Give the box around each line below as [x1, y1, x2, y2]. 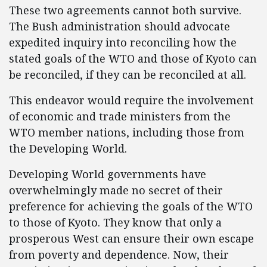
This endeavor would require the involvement [9, 93, 254, 107]
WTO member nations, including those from [9, 125, 244, 139]
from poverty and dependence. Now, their [9, 247, 229, 262]
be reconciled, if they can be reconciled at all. [9, 67, 246, 82]
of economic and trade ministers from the [9, 109, 231, 123]
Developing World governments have [9, 167, 206, 181]
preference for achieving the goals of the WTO [9, 199, 253, 213]
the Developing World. [9, 141, 127, 156]
